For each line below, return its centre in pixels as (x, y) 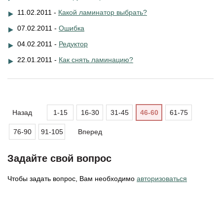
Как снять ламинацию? (96, 60)
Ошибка (72, 28)
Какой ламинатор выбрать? (103, 12)
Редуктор (73, 44)
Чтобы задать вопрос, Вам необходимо (72, 179)
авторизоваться (162, 179)
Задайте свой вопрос (59, 158)
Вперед (90, 132)
